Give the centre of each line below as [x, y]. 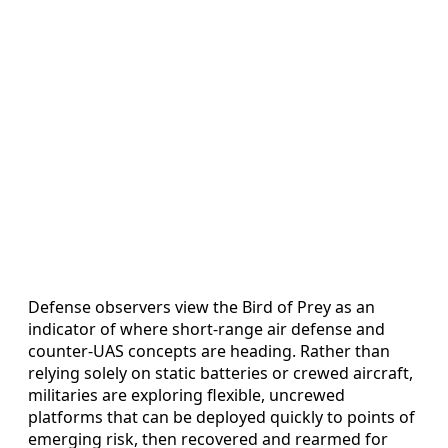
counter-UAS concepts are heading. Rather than [209, 351]
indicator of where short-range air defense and [206, 329]
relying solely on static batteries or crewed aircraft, [220, 373]
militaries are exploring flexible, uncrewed [186, 395]
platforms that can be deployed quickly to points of [221, 417]
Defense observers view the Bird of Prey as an [201, 307]
